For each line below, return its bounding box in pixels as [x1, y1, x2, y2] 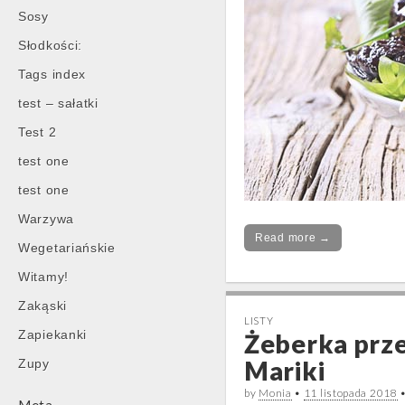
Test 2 [18, 125, 57, 139]
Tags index [18, 67, 86, 81]
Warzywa [18, 212, 74, 226]
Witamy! [18, 269, 69, 284]
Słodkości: [18, 38, 82, 52]
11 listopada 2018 [303, 386, 398, 400]
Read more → [255, 231, 331, 244]
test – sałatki [18, 96, 99, 110]
